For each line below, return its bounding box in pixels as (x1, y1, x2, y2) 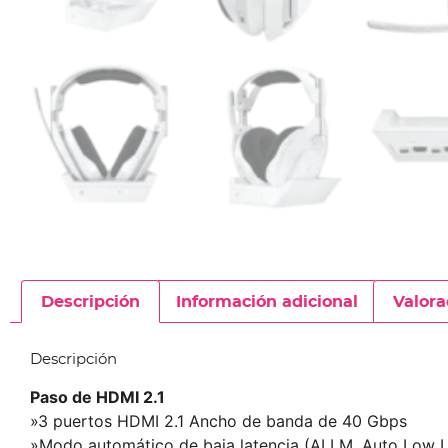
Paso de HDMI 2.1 (30, 387, 165, 408)
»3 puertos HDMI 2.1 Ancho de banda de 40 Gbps (30, 411, 407, 432)
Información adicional (175, 293, 358, 310)
